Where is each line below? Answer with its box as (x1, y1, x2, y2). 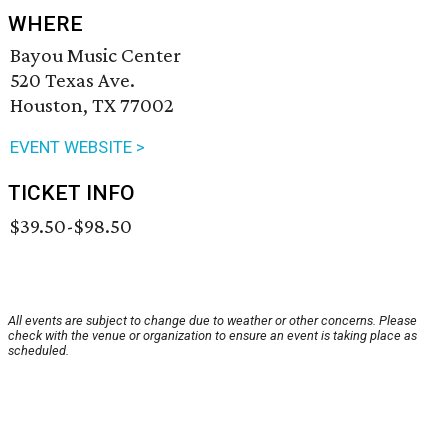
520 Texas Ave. (10, 68, 135, 93)
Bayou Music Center (10, 43, 181, 68)
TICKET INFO (8, 181, 135, 206)
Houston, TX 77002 (10, 93, 174, 118)
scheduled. (8, 343, 69, 359)
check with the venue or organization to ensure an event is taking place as (8, 328, 417, 344)
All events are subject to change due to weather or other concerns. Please (8, 313, 417, 329)
